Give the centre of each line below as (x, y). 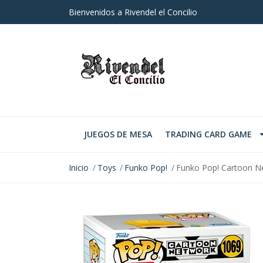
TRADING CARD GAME (208, 134)
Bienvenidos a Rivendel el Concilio (133, 12)
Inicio (79, 168)
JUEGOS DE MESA (118, 134)
